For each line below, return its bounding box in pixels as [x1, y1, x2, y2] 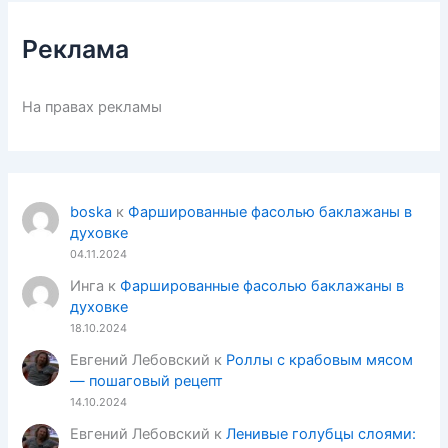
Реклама [22, 33, 130, 64]
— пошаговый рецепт [69, 371, 223, 390]
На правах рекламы [22, 97, 163, 116]
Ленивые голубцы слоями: [225, 424, 416, 443]
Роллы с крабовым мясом [225, 350, 413, 369]
